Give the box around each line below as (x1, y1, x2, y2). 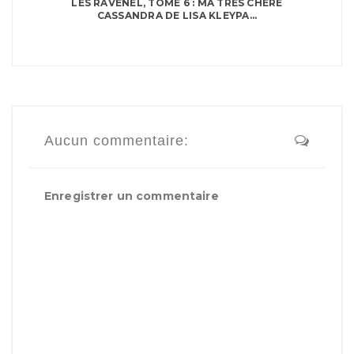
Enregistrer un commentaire (44, 189, 219, 204)
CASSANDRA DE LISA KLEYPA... (96, 9, 258, 22)
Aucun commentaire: (44, 133, 189, 149)
